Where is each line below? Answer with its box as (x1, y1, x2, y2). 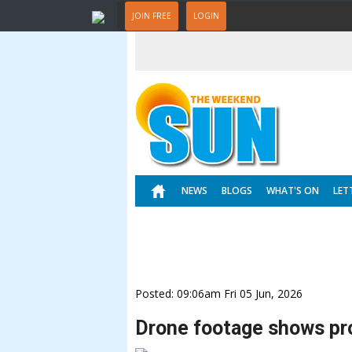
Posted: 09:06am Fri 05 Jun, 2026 (135, 286, 302, 301)
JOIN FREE (132, 9, 171, 21)
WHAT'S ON (266, 184, 319, 197)
